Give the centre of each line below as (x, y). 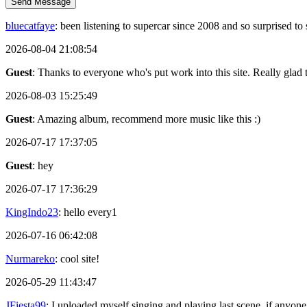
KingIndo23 (32, 212)
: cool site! (77, 259)
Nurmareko (30, 259)
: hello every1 (88, 212)
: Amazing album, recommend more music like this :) (146, 119)
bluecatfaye (30, 26)
